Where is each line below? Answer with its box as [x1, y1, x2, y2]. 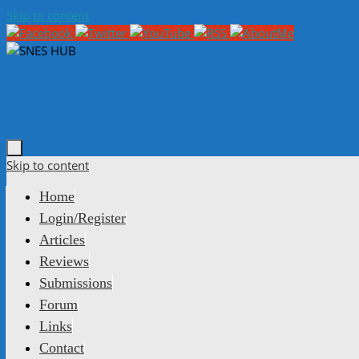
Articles [39, 232, 85, 248]
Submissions [39, 275, 112, 291]
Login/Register [39, 210, 126, 226]
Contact [39, 340, 84, 356]
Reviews [39, 253, 89, 269]
